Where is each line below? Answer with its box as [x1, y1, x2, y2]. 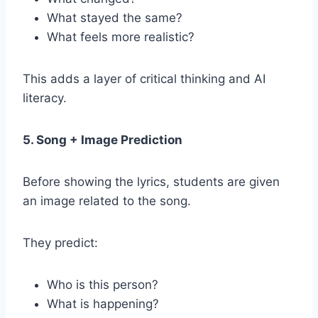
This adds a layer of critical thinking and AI [23, 71, 265, 86]
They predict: [23, 235, 98, 250]
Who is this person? [47, 277, 158, 292]
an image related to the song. [23, 193, 191, 208]
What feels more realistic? [47, 29, 194, 44]
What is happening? [47, 296, 159, 311]
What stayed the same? [47, 10, 182, 25]
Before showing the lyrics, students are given [23, 174, 280, 189]
